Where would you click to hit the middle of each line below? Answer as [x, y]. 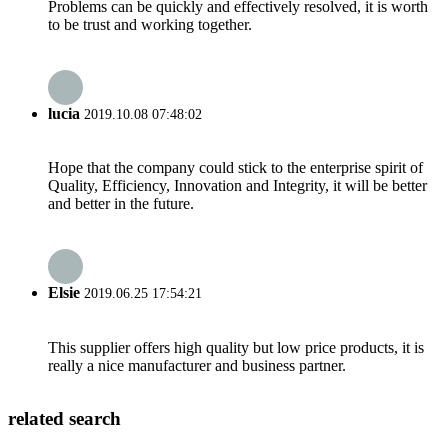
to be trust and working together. [150, 24]
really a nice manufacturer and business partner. [197, 365]
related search [64, 419]
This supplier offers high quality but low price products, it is [236, 347]
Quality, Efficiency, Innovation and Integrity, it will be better [237, 186]
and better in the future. [121, 204]
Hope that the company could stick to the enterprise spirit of [235, 168]
